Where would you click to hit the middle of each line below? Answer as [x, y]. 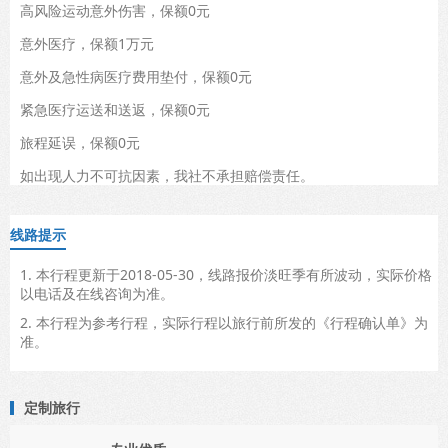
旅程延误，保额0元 [80, 142]
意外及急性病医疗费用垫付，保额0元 [136, 76]
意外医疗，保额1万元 [87, 43]
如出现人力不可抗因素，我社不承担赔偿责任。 [167, 175]
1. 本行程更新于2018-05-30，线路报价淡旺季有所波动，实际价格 [226, 274]
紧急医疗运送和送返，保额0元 [115, 109]
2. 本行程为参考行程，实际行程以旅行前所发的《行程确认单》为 [224, 322]
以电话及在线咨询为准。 [97, 293]
